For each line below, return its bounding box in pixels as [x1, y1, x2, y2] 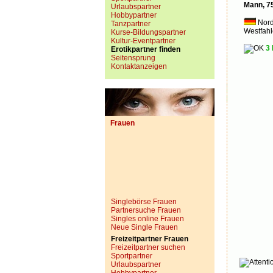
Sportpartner [111, 252, 152, 260]
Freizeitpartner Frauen [111, 235, 188, 243]
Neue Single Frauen [111, 223, 178, 232]
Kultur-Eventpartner [111, 37, 175, 45]
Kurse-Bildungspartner [111, 28, 186, 37]
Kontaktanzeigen [111, 62, 167, 71]
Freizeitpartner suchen [111, 243, 185, 252]
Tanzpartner [111, 19, 151, 28]
